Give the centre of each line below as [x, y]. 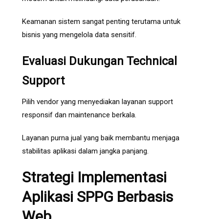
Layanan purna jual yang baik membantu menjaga [101, 138]
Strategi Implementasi [94, 177]
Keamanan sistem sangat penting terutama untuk [101, 22]
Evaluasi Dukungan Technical [99, 61]
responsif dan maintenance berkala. [79, 115]
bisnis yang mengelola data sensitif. [79, 35]
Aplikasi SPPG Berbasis [98, 197]
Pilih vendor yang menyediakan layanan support [98, 102]
